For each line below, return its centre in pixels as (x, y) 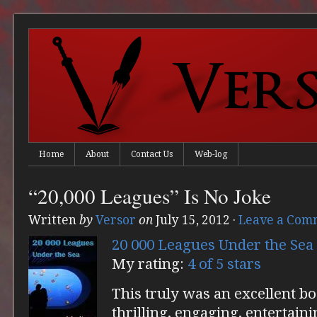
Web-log (211, 154)
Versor (116, 220)
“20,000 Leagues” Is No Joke (150, 196)
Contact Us (152, 154)
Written (54, 220)
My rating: (150, 264)
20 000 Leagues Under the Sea (213, 245)
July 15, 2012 (193, 220)
